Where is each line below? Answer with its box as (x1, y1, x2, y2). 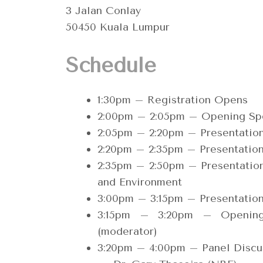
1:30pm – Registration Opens (97, 93, 248, 106)
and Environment (97, 176, 182, 188)
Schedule (66, 53, 156, 77)
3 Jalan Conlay (66, 4, 141, 17)
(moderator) (97, 225, 157, 238)
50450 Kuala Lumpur (66, 21, 170, 33)
